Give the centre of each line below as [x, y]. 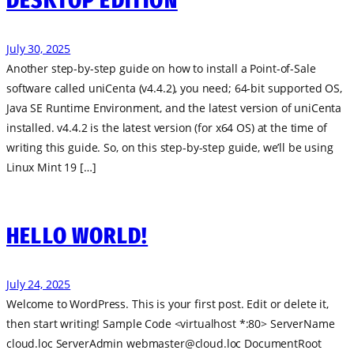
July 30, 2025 [39, 49]
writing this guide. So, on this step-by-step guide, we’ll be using [170, 148]
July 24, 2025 [39, 284]
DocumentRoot [281, 343]
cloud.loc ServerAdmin [66, 343]
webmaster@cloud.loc [184, 343]
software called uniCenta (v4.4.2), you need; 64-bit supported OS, [174, 88]
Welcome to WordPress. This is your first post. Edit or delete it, [168, 303]
